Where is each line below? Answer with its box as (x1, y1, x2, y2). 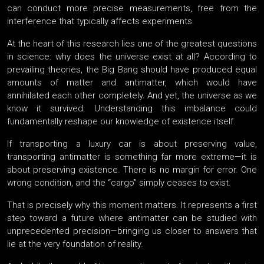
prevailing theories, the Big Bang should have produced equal (7, 64, 257, 75)
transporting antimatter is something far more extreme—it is (7, 151, 257, 163)
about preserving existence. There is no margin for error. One (7, 164, 257, 176)
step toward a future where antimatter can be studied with (7, 213, 257, 224)
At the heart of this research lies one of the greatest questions (7, 38, 257, 49)
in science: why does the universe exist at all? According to (7, 51, 257, 62)
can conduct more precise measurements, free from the (7, 3, 257, 14)
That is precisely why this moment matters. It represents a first (7, 200, 257, 211)
